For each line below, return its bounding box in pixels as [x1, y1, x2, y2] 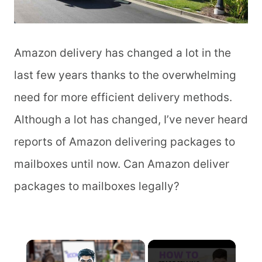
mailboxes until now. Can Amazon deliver [14, 157, 229, 171]
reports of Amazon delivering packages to [14, 135, 235, 149]
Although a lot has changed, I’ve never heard [14, 113, 248, 126]
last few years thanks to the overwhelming [14, 68, 236, 82]
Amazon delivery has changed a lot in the [14, 46, 231, 60]
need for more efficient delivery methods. [14, 91, 232, 104]
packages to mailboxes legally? [14, 180, 180, 193]
